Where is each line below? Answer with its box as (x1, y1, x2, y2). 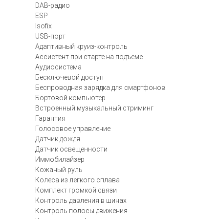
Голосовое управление (35, 125, 110, 132)
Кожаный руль (35, 166, 83, 174)
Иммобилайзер (35, 155, 85, 163)
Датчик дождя (35, 135, 80, 143)
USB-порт (35, 32, 66, 40)
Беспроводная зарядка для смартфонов (35, 84, 165, 91)
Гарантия (35, 114, 66, 122)
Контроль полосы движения (35, 207, 128, 215)
